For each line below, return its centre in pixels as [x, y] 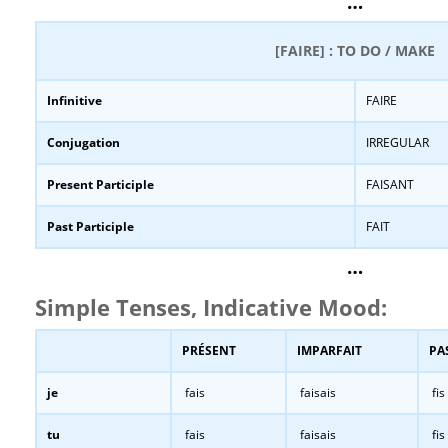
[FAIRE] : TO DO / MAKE [355, 50]
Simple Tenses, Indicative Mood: [211, 307]
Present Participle [100, 184]
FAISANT [390, 184]
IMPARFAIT [329, 350]
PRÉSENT [209, 350]
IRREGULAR [397, 142]
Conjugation [83, 142]
